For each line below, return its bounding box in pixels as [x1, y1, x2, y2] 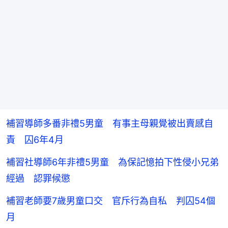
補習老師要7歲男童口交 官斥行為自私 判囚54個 [6, 195, 215, 206]
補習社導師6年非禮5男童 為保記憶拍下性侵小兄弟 [6, 156, 219, 167]
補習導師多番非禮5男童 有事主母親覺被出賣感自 [6, 118, 213, 129]
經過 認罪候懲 [6, 173, 70, 184]
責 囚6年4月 [6, 134, 64, 145]
